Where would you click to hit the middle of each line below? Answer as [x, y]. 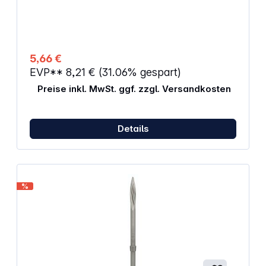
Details [133, 129]
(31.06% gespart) [140, 72]
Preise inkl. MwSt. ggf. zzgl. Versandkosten [134, 88]
